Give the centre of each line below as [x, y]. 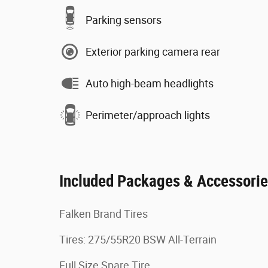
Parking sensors [124, 20]
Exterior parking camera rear [153, 51]
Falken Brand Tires [103, 214]
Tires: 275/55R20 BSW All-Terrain [138, 240]
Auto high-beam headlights [150, 83]
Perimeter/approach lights [148, 115]
